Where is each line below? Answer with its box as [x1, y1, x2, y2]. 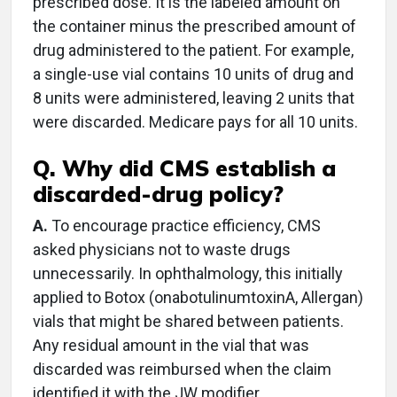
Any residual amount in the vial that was [33, 336, 309, 354]
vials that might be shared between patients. [33, 312, 344, 331]
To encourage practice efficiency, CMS [48, 216, 321, 235]
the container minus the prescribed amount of [33, 17, 356, 35]
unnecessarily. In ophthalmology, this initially [33, 264, 343, 283]
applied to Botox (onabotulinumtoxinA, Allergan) [33, 288, 363, 307]
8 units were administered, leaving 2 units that [33, 89, 354, 107]
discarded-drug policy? [33, 180, 284, 207]
